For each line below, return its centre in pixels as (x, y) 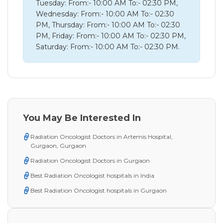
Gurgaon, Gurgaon (58, 146)
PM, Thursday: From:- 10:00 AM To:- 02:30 (108, 25)
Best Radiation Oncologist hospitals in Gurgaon (99, 191)
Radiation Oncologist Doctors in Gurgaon (90, 161)
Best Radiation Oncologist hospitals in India (92, 176)
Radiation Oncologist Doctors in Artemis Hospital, (102, 137)
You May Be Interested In (82, 118)
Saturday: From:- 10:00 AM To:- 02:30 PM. (108, 47)
